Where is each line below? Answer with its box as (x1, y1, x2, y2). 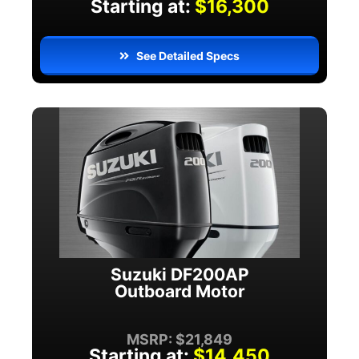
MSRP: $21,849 (127, 330, 232, 348)
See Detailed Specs (136, 49, 240, 63)
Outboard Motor (114, 280, 245, 301)
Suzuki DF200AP (110, 264, 249, 284)
